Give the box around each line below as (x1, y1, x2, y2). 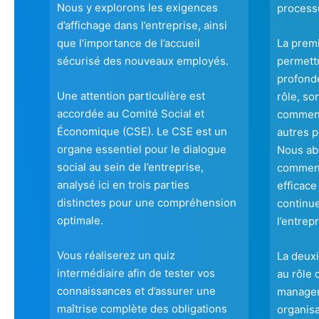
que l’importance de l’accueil (57, 36, 200, 51)
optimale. (57, 214, 103, 228)
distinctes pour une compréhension (57, 196, 236, 210)
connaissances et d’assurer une (57, 284, 216, 298)
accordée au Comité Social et (57, 107, 204, 121)
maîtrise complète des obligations (57, 302, 227, 316)
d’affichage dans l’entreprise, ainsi (57, 19, 227, 33)
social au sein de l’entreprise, (57, 160, 204, 174)
